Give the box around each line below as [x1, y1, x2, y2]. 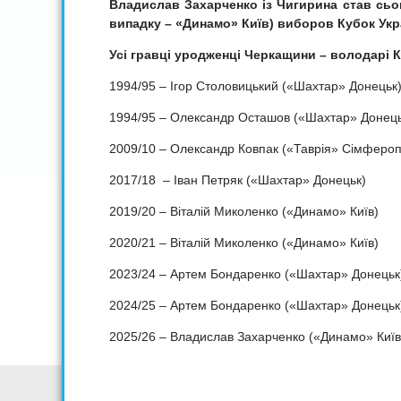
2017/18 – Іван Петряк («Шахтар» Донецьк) [109, 173, 366, 188]
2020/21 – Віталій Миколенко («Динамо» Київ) [109, 235, 379, 251]
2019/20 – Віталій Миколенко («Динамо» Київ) [109, 204, 379, 219]
